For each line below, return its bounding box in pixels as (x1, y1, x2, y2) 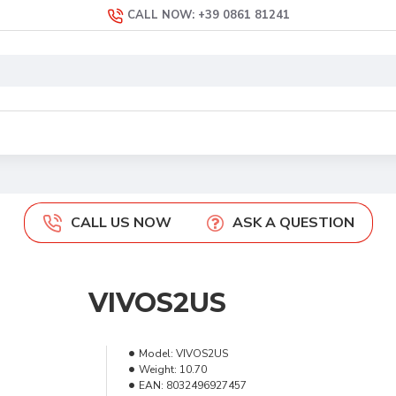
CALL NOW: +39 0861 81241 (126, 7, 290, 23)
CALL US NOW (70, 213, 171, 232)
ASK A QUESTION (232, 213, 354, 232)
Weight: (138, 362, 177, 377)
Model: (138, 346, 173, 361)
